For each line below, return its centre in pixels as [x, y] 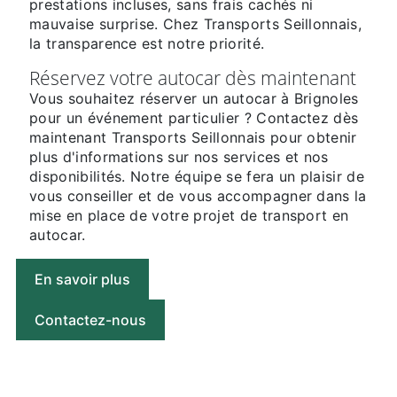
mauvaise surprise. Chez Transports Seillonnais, [196, 24]
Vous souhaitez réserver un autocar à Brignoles [194, 99]
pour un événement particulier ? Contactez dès [194, 118]
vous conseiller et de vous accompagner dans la [198, 196]
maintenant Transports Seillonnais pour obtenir [193, 138]
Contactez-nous [90, 320]
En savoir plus [82, 280]
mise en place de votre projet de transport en [189, 216]
